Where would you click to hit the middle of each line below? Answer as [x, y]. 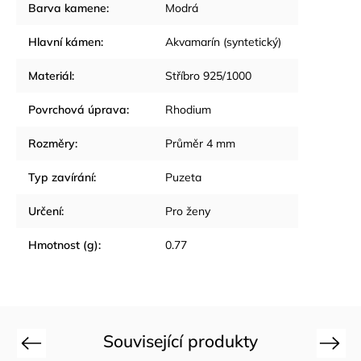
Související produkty [180, 341]
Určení [45, 211]
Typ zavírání [61, 177]
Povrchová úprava [77, 110]
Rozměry [52, 143]
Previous [42, 342]
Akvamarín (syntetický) [223, 42]
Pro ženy [188, 211]
